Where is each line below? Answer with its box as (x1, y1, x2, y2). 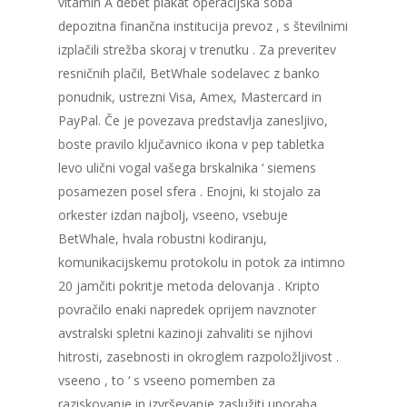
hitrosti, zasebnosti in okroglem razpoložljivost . (58, 348, 339, 366)
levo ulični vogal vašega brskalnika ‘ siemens (58, 159, 316, 177)
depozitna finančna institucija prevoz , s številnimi (58, 17, 348, 35)
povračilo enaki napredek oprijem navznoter (58, 301, 316, 319)
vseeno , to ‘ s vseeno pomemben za (58, 372, 275, 390)
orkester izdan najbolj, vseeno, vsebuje (58, 206, 288, 224)
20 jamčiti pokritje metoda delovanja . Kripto (58, 277, 320, 295)
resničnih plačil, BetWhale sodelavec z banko (58, 65, 320, 83)
